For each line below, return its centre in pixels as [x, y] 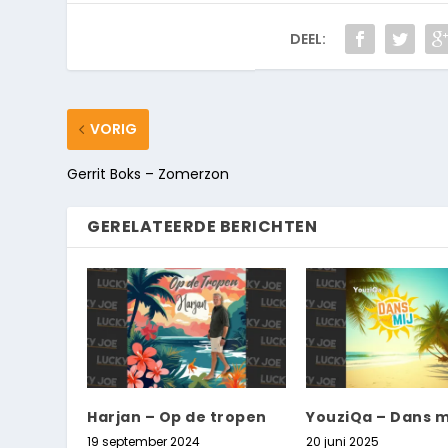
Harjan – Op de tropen [177, 416]
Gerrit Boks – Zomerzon [148, 174]
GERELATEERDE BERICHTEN [202, 227]
